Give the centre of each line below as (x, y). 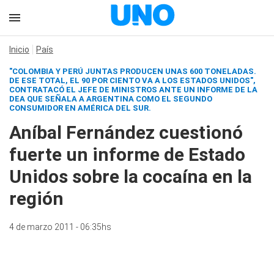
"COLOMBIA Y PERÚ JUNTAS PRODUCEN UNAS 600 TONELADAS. (133, 71)
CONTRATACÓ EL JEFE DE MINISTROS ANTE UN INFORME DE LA (133, 90)
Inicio (19, 50)
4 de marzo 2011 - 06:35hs (60, 227)
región (36, 198)
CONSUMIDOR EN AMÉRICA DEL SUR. (80, 108)
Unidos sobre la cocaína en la (131, 176)
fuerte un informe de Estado (127, 154)
